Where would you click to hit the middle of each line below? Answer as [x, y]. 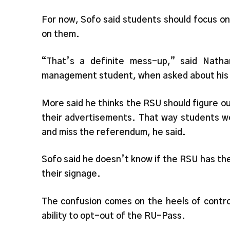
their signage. [71, 174]
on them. [60, 34]
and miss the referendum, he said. [113, 132]
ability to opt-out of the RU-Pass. [113, 216]
